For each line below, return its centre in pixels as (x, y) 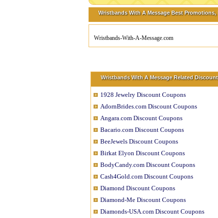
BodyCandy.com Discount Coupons (148, 165)
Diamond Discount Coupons (138, 188)
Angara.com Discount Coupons (141, 118)
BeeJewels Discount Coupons (139, 141)
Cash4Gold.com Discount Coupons (147, 176)
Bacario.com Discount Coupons (142, 130)
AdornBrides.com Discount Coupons (149, 106)
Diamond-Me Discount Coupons (143, 200)
